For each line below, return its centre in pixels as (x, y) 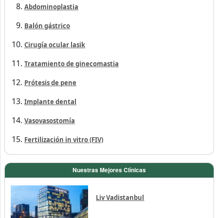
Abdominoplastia (51, 7)
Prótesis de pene (50, 82)
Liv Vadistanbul (120, 197)
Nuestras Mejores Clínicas (109, 170)
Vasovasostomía (50, 120)
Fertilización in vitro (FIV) (64, 139)
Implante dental (50, 101)
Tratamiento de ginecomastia (72, 64)
